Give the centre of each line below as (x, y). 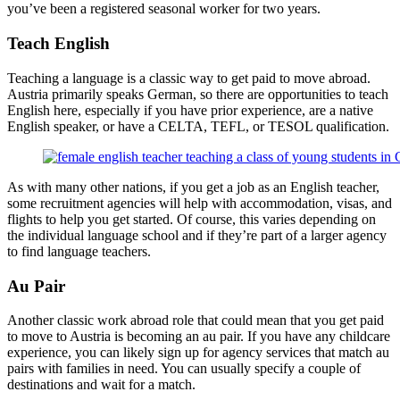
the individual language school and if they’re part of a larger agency (197, 235)
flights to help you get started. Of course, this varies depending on (192, 219)
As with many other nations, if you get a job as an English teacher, (193, 187)
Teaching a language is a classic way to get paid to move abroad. (189, 78)
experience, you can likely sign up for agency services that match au (198, 353)
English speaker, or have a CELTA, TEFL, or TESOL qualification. (198, 126)
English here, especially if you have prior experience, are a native (190, 110)
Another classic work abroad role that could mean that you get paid (196, 321)
